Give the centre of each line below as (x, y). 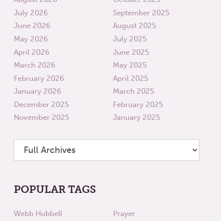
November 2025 (42, 118)
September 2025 (141, 13)
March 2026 (35, 65)
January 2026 (38, 92)
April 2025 (130, 78)
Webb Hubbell (38, 214)
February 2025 (138, 104)
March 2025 (133, 92)
